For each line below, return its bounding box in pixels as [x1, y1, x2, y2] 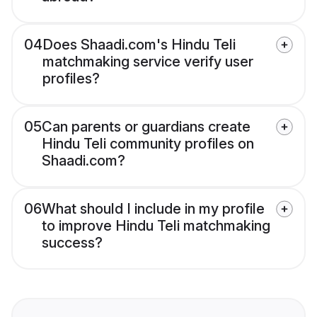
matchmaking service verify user [42, 53, 253, 71]
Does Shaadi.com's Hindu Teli [42, 36, 236, 54]
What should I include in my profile [42, 200, 265, 218]
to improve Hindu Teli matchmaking [42, 217, 270, 235]
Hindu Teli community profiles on [42, 135, 254, 153]
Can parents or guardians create [42, 118, 250, 136]
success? [42, 234, 103, 252]
